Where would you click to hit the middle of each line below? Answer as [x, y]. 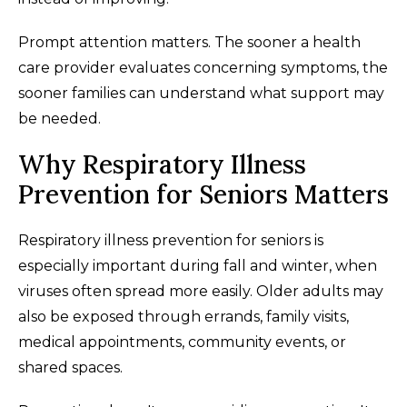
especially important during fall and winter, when [198, 265]
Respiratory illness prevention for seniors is [171, 240]
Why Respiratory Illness [162, 164]
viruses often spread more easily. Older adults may [201, 291]
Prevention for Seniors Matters [203, 194]
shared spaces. [70, 367]
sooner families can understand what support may [201, 93]
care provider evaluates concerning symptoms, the [203, 67]
